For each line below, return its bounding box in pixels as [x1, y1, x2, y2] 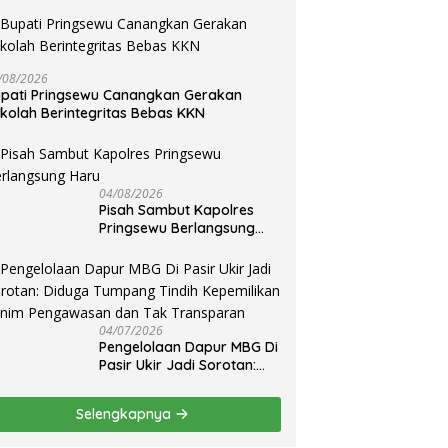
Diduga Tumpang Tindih [99, 373, 259, 392]
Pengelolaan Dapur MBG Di [99, 337, 279, 356]
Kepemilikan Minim [99, 391, 223, 410]
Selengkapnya [76, 404, 176, 423]
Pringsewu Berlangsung [99, 218, 256, 237]
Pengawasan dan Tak [99, 409, 245, 428]
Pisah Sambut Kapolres [99, 200, 255, 219]
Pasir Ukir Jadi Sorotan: [99, 355, 257, 374]
